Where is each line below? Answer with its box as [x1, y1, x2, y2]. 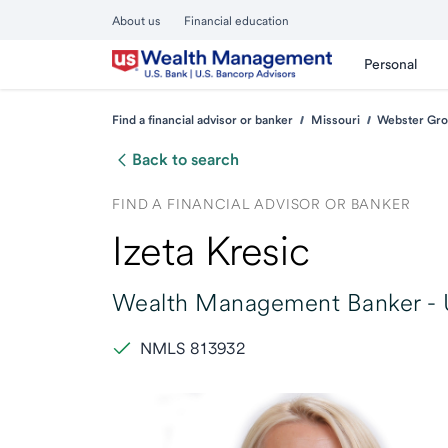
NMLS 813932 [140, 339, 245, 358]
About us [112, 14, 160, 28]
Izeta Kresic [112, 227, 310, 275]
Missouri [310, 113, 360, 127]
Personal [364, 56, 417, 72]
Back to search [132, 150, 239, 169]
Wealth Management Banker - [112, 288, 437, 317]
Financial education [184, 14, 289, 28]
